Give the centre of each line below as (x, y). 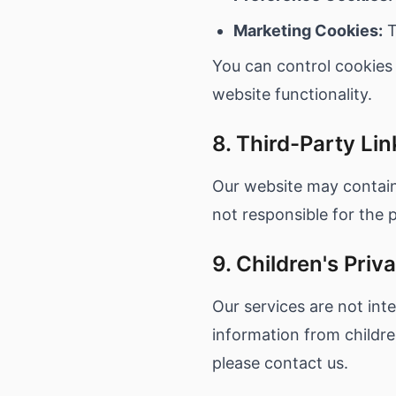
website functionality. (292, 94)
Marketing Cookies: (308, 30)
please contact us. (280, 363)
